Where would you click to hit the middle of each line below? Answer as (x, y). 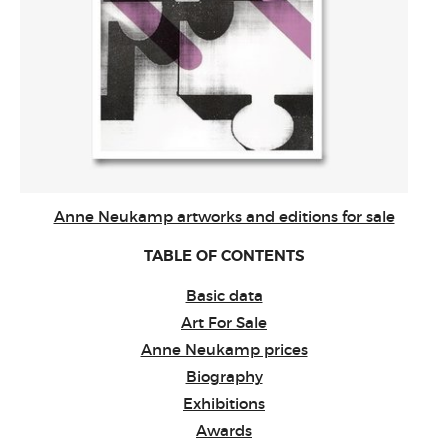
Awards (224, 430)
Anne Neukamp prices (224, 349)
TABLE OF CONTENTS (224, 256)
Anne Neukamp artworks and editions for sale (224, 216)
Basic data (224, 295)
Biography (224, 376)
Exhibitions (224, 403)
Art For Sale (224, 322)
